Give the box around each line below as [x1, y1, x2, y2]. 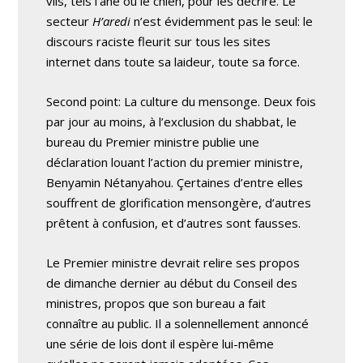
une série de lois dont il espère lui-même [46, 335, 275, 352]
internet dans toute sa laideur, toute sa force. [46, 53, 301, 70]
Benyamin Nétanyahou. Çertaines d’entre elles [46, 174, 304, 191]
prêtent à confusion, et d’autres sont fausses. [46, 215, 301, 232]
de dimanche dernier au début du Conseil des [46, 275, 298, 292]
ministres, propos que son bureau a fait [46, 295, 267, 312]
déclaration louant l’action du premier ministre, [46, 154, 304, 171]
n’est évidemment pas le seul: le [130, 13, 314, 30]
